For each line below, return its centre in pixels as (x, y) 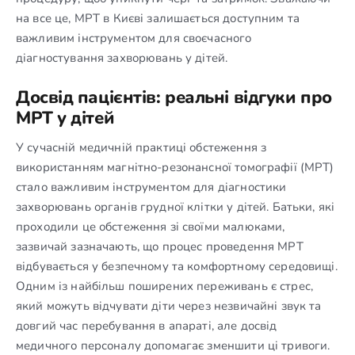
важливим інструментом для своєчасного (134, 38)
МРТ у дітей (65, 118)
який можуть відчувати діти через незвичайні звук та (169, 305)
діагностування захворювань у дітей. (122, 57)
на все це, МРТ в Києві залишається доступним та (158, 18)
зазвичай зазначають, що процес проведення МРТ (160, 246)
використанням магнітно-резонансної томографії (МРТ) (175, 167)
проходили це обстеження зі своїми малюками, (151, 226)
